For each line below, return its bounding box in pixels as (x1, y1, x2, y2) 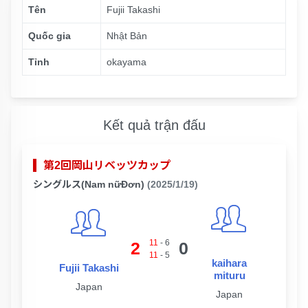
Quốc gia (28, 30, 71, 41)
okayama (107, 56, 146, 67)
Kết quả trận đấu (102, 117, 206, 133)
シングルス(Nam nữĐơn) (33, 179, 144, 190)
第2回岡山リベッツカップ (43, 159, 170, 171)
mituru (213, 269, 245, 281)
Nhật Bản (107, 30, 147, 41)
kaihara (212, 257, 247, 269)
